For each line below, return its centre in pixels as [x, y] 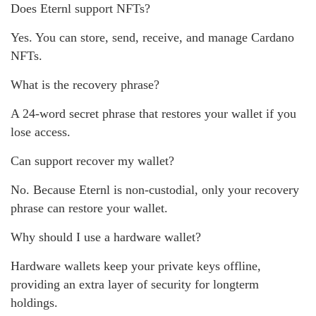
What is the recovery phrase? [85, 84]
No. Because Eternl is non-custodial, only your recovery [155, 189]
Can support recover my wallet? [92, 160]
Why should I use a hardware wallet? [106, 237]
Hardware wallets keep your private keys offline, [136, 266]
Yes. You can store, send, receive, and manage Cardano [152, 37]
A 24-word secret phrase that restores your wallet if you [153, 113]
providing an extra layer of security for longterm [135, 284]
